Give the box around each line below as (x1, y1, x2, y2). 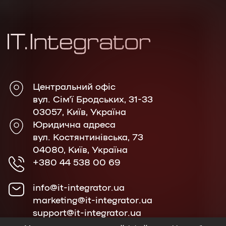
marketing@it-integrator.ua (33, 193, 152, 205)
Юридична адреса (33, 118, 116, 129)
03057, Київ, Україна (33, 105, 126, 117)
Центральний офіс (33, 80, 116, 91)
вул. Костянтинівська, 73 (33, 130, 143, 142)
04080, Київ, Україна (33, 143, 128, 154)
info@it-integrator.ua (33, 181, 125, 192)
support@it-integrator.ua (33, 206, 141, 217)
